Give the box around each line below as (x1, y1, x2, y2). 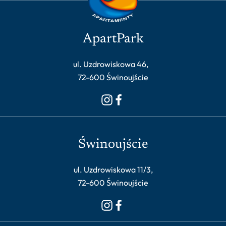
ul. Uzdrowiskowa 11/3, (73, 164, 153, 175)
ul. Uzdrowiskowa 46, (73, 59, 153, 70)
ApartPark (82, 33, 144, 46)
